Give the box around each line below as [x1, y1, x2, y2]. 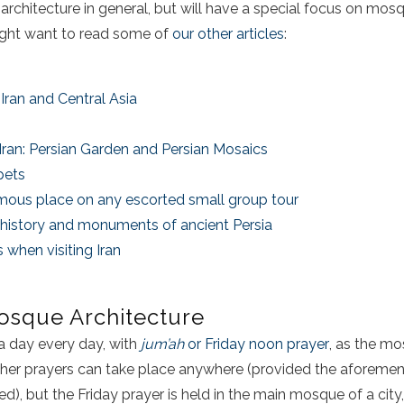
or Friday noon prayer [188, 335, 329, 353]
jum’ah [141, 335, 188, 353]
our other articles [172, 24, 284, 42]
